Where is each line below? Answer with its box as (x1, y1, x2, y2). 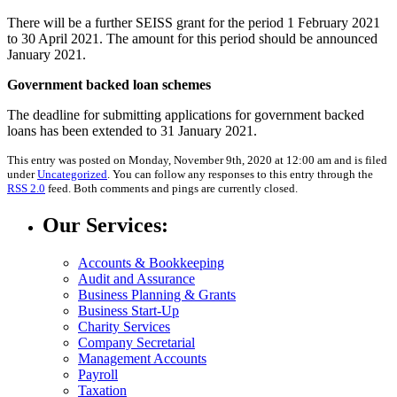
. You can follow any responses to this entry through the (107, 167, 373, 181)
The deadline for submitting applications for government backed (7, 106, 364, 122)
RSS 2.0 (7, 181, 45, 195)
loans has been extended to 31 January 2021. (7, 122, 257, 138)
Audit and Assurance (78, 270, 195, 286)
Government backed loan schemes (7, 76, 211, 92)
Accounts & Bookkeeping (78, 254, 224, 270)
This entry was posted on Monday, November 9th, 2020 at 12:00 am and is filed (7, 152, 387, 167)
